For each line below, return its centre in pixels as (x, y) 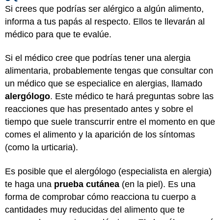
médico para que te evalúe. (58, 34)
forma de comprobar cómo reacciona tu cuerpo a (100, 197)
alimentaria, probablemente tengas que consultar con (109, 71)
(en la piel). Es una (157, 184)
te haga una (29, 184)
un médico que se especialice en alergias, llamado (104, 83)
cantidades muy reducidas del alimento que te (95, 209)
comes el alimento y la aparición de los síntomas (100, 135)
